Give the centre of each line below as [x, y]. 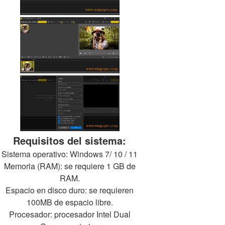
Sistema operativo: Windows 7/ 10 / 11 [70, 154]
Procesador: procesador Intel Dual [70, 214]
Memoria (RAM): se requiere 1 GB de [70, 166]
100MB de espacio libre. [70, 202]
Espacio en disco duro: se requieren [70, 190]
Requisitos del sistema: [70, 141]
